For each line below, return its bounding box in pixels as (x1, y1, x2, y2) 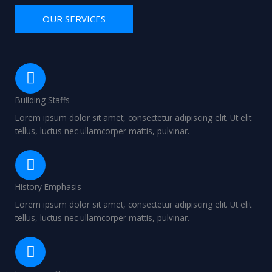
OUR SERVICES (42, 12, 106, 25)
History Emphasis (15, 180, 81, 192)
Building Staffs (15, 93, 70, 106)
